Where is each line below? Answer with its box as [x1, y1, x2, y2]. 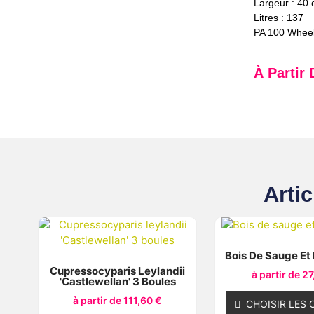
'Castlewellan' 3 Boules [59, 274, 176, 288]
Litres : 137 [253, 11, 303, 23]
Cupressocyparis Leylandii [50, 264, 185, 278]
